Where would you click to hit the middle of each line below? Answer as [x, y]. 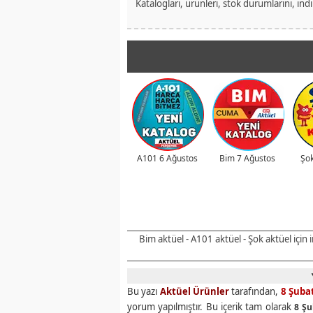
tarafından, [255, 292]
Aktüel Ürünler [195, 292]
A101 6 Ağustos [167, 159]
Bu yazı [144, 292]
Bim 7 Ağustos [247, 159]
